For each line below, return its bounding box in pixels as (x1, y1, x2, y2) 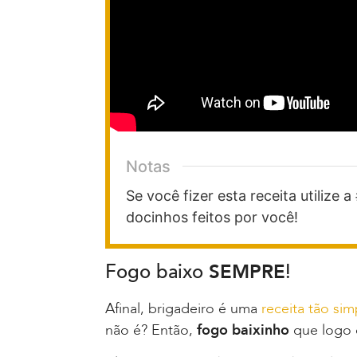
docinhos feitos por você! (126, 208, 298, 226)
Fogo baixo (105, 258, 209, 285)
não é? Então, (105, 320, 197, 340)
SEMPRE (209, 258, 285, 285)
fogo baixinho (197, 320, 289, 340)
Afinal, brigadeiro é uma (105, 298, 261, 319)
